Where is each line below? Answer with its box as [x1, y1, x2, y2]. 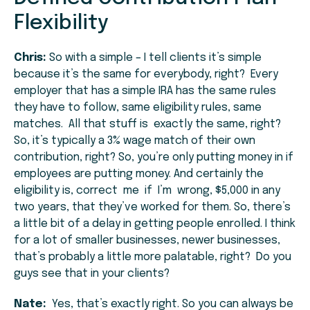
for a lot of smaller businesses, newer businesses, [14, 235, 280, 247]
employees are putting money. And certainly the [14, 168, 264, 181]
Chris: [14, 52, 46, 64]
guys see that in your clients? [14, 268, 170, 280]
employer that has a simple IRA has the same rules [14, 85, 276, 98]
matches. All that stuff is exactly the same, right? [14, 118, 284, 131]
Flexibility [14, 12, 109, 35]
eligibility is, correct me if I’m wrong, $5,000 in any [14, 185, 280, 197]
